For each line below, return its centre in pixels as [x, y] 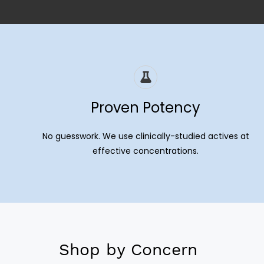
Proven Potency [146, 108]
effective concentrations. [146, 151]
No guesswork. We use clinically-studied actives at [146, 136]
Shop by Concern [131, 250]
